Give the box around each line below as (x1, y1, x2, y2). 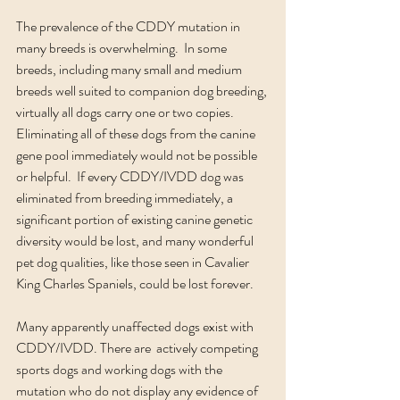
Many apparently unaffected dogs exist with (16, 316, 256, 337)
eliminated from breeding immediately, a (16, 187, 236, 208)
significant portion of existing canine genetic (16, 209, 255, 229)
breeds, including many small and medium (16, 59, 245, 79)
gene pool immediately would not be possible (16, 145, 260, 165)
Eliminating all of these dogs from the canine (16, 123, 258, 144)
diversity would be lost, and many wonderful (16, 230, 256, 251)
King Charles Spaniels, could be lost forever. (16, 273, 256, 294)
